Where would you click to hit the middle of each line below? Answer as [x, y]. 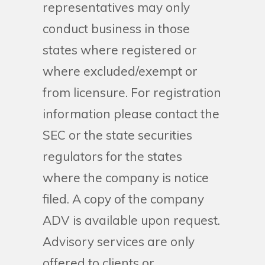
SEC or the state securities [117, 135]
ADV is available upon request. [131, 220]
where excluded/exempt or [120, 71]
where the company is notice [126, 177]
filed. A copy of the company [123, 199]
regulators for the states [112, 156]
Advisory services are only [119, 241]
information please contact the [131, 114]
